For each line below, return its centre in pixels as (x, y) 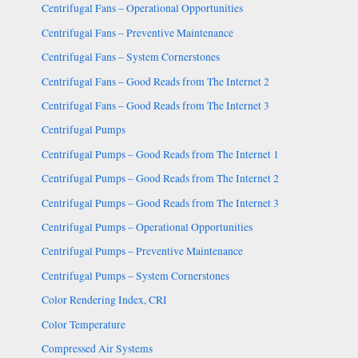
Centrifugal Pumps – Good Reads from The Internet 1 (160, 154)
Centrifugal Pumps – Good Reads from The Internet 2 (160, 179)
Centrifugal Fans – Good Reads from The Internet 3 (155, 105)
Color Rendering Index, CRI (104, 300)
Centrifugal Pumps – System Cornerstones (135, 275)
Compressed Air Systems (97, 348)
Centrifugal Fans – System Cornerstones (130, 57)
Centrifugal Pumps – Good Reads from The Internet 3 (160, 203)
